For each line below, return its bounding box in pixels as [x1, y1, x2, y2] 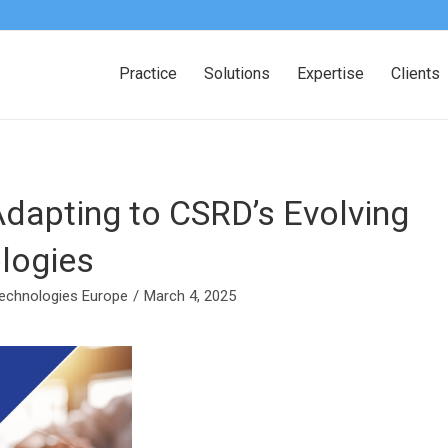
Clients [391, 64, 440, 83]
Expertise [297, 64, 364, 83]
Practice [119, 64, 177, 83]
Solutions [204, 64, 270, 83]
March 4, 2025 [144, 287, 236, 305]
